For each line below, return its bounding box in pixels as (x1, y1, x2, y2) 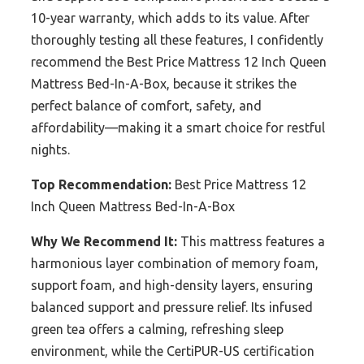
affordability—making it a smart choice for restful (31, 120, 325, 136)
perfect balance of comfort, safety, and (31, 98, 262, 114)
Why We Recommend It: (31, 234, 177, 249)
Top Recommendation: (31, 177, 171, 193)
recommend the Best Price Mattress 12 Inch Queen (31, 54, 327, 70)
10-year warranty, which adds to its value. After (31, 11, 310, 26)
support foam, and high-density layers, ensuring (31, 278, 313, 293)
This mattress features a (177, 234, 325, 249)
